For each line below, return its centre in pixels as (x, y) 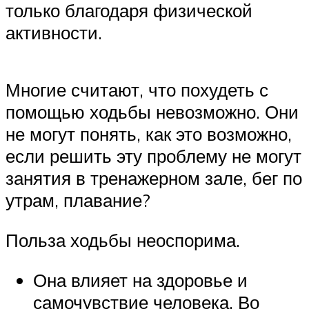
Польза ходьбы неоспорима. (125, 240)
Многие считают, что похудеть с (137, 90)
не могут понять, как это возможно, (149, 134)
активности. (56, 33)
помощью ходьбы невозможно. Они (152, 112)
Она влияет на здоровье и (140, 280)
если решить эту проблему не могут (153, 156)
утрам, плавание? (80, 200)
